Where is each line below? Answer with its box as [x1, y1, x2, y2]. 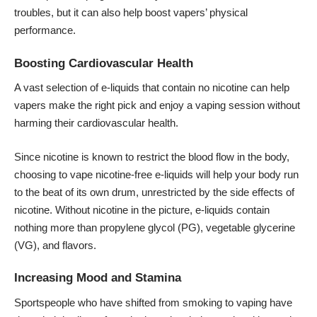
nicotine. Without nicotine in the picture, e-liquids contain [14, 203, 270, 216]
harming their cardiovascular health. [14, 117, 178, 129]
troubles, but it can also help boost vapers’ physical [14, 6, 248, 19]
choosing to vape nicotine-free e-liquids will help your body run [14, 168, 299, 180]
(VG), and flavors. [14, 238, 96, 251]
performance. [14, 24, 76, 37]
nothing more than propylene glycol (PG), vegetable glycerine [14, 221, 295, 234]
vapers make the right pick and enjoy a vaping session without [14, 99, 300, 112]
